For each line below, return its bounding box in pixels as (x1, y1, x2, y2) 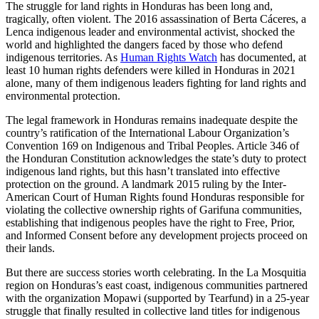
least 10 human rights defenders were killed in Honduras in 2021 (6, 64, 296, 77)
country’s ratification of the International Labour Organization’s (6, 127, 289, 140)
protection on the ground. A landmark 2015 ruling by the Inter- (6, 178, 286, 191)
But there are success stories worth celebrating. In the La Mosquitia (6, 266, 306, 279)
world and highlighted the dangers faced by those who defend (6, 38, 283, 51)
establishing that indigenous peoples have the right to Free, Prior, (6, 216, 295, 229)
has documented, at (217, 51, 306, 64)
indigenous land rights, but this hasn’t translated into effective (6, 165, 280, 178)
